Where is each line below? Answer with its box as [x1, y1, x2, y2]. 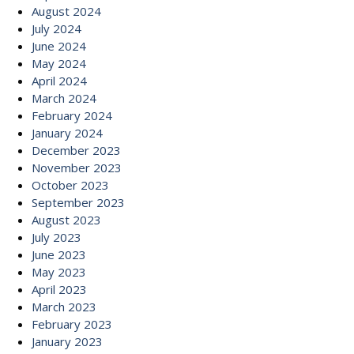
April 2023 [32, 281, 87, 297]
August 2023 [32, 212, 101, 228]
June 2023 [32, 247, 86, 262]
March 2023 [32, 299, 96, 314]
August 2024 [32, 3, 101, 19]
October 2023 [32, 177, 109, 193]
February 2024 [32, 107, 112, 123]
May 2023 [32, 264, 86, 280]
